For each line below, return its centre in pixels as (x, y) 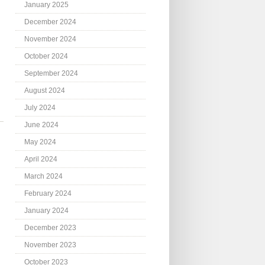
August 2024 (45, 91)
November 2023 (50, 245)
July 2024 (40, 108)
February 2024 (48, 194)
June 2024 (41, 125)
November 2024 (50, 39)
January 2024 (46, 211)
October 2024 (46, 56)
